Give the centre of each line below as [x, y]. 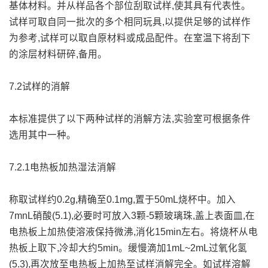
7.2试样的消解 [39, 86]
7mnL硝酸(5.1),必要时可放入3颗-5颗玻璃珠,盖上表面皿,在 [132, 215]
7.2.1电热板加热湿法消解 [62, 167]
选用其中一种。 [42, 135]
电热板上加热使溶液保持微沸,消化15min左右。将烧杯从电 [133, 232]
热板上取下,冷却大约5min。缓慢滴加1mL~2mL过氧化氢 [128, 248]
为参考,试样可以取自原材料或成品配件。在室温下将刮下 [130, 38]
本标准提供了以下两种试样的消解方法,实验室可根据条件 [130, 118]
